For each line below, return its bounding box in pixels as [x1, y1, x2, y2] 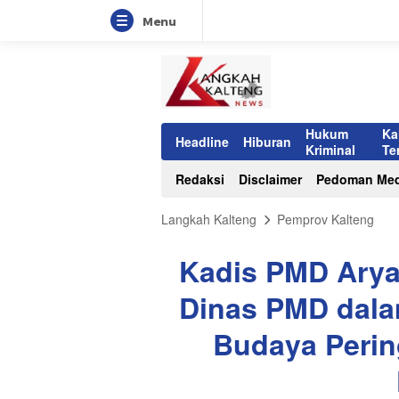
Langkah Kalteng [161, 210, 256, 228]
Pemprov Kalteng [277, 210, 374, 228]
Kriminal [305, 141, 355, 159]
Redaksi [175, 170, 224, 188]
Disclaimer [239, 170, 302, 188]
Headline [175, 133, 229, 151]
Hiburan [243, 133, 291, 151]
